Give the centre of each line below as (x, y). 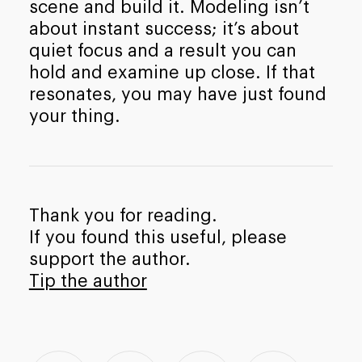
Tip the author (88, 282)
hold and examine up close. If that (172, 72)
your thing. (74, 116)
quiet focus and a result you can (162, 51)
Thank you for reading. (123, 216)
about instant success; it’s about (164, 29)
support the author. (109, 260)
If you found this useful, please (158, 238)
